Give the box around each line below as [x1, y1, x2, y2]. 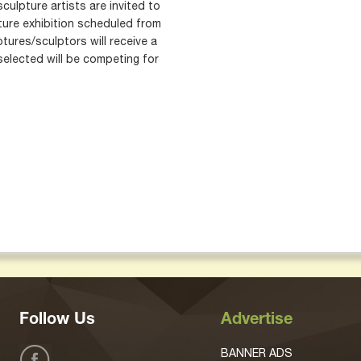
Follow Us [19, 313, 95, 329]
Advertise [221, 313, 293, 329]
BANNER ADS [221, 346, 293, 359]
